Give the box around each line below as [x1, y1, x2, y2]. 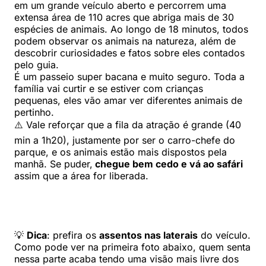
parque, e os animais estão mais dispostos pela [14, 145, 227, 158]
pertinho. [14, 106, 54, 118]
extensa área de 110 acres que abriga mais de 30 [14, 11, 234, 23]
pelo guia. [14, 58, 59, 71]
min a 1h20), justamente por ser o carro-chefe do [14, 134, 235, 146]
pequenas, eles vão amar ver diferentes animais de [14, 94, 242, 106]
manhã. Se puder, [14, 157, 93, 170]
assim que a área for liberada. [14, 169, 148, 182]
